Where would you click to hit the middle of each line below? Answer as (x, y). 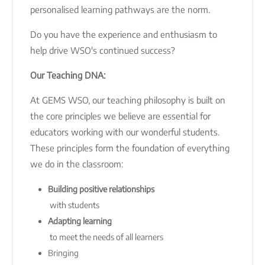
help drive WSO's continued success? (103, 50)
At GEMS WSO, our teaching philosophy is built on (128, 100)
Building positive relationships (101, 189)
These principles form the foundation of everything (130, 148)
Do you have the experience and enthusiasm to (124, 34)
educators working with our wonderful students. (125, 132)
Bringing (64, 253)
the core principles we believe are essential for (120, 116)
